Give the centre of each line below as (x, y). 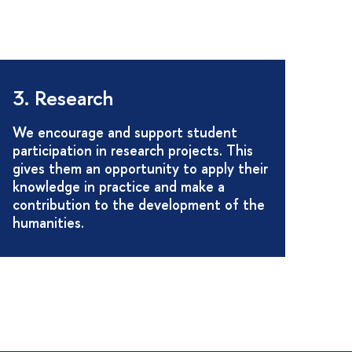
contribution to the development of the (139, 204)
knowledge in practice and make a (119, 186)
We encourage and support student (125, 132)
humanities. (49, 222)
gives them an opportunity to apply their (141, 168)
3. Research (63, 98)
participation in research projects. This (133, 150)
